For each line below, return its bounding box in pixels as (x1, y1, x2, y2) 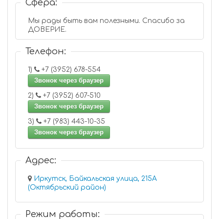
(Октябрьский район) (28, 184, 106, 191)
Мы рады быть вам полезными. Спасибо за (28, 17, 185, 24)
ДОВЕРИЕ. (28, 26, 66, 33)
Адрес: (25, 155, 56, 165)
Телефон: (25, 46, 66, 56)
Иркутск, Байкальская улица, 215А (34, 175, 157, 182)
